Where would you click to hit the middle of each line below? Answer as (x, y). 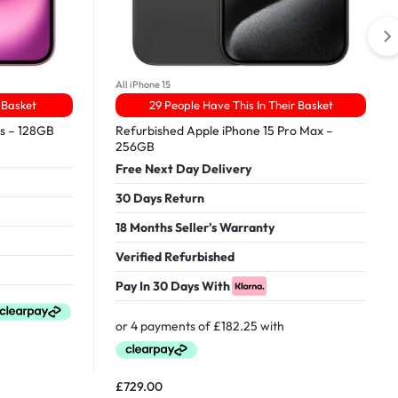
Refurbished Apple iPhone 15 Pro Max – (224, 130)
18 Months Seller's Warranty (195, 227)
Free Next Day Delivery (183, 168)
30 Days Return (160, 198)
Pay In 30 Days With (173, 286)
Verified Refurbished (175, 256)
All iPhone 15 (143, 84)
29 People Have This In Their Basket (241, 104)
